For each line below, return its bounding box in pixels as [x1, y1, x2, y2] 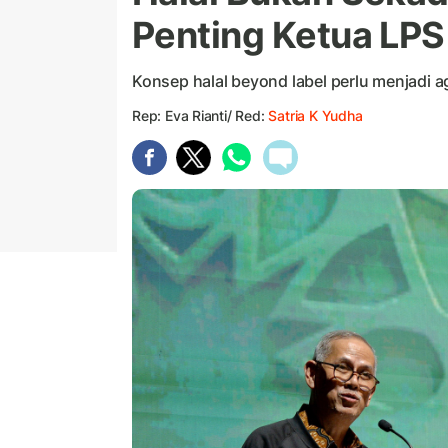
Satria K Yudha [268, 107, 363, 125]
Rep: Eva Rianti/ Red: [132, 107, 269, 125]
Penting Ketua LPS [132, 13, 445, 58]
